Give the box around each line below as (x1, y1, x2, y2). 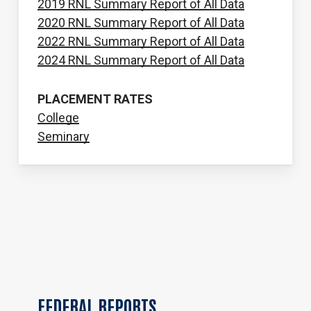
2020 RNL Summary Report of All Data (37, 15, 244, 30)
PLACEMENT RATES (37, 91, 153, 106)
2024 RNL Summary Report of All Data (37, 52, 244, 67)
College (37, 110, 79, 125)
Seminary (37, 128, 90, 144)
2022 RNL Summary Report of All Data (37, 33, 244, 49)
